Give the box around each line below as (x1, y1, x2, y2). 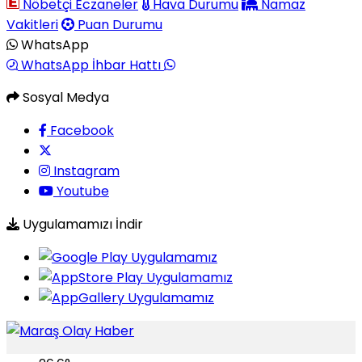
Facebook (47, 121, 114, 140)
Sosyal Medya (19, 88, 109, 107)
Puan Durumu (74, 15, 162, 34)
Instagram (50, 162, 120, 180)
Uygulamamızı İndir (19, 215, 143, 234)
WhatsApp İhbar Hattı (21, 56, 161, 74)
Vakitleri (6, 15, 58, 34)
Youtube (53, 182, 109, 200)
